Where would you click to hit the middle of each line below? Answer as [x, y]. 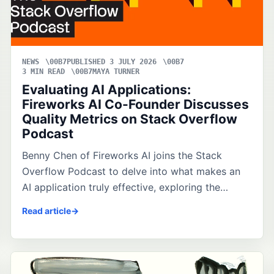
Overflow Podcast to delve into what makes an [131, 171]
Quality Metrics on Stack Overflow [130, 119]
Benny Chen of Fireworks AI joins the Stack [122, 155]
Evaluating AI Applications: [107, 89]
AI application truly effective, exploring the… [125, 187]
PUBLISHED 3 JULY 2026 [112, 61]
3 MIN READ [44, 71]
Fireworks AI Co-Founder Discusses [136, 104]
